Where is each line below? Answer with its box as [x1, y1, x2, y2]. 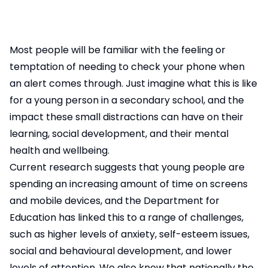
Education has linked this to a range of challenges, [10, 211, 243, 224]
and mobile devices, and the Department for [10, 194, 220, 208]
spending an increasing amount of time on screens [10, 177, 248, 191]
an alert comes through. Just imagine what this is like [10, 77, 257, 90]
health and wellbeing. [10, 144, 109, 157]
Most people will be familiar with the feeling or [10, 43, 226, 57]
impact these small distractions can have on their [10, 110, 243, 124]
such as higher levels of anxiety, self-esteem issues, [10, 227, 249, 241]
